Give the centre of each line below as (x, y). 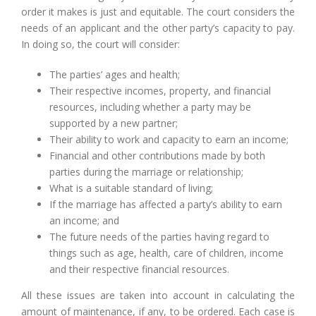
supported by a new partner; (114, 123)
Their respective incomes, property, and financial (160, 91)
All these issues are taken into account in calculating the (158, 295)
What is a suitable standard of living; (131, 188)
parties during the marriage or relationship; (146, 172)
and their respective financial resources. (139, 269)
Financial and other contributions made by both (157, 156)
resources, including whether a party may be (150, 107)
